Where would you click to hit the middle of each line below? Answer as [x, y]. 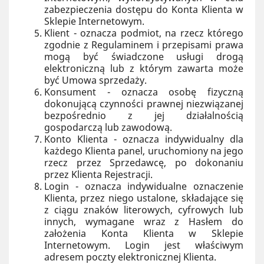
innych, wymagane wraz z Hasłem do [144, 222]
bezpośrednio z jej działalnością [144, 115]
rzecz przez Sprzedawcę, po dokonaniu [144, 163]
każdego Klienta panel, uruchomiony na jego [144, 151]
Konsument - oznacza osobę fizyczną [144, 92]
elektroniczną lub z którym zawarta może [144, 68]
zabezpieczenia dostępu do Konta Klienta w [144, 9]
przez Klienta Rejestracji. [98, 174]
